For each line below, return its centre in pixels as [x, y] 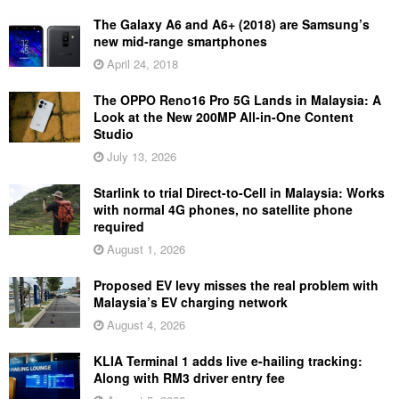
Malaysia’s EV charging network [191, 301]
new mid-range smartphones [180, 41]
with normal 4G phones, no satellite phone [223, 209]
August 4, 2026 [144, 324]
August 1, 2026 [144, 248]
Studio [114, 133]
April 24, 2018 [141, 63]
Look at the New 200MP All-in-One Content [224, 116]
